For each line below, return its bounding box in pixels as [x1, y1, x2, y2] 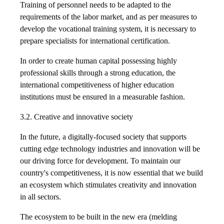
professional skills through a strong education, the [20, 68, 175, 77]
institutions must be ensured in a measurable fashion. [20, 92, 185, 101]
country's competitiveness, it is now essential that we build [20, 168, 203, 177]
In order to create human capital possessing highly [20, 56, 177, 65]
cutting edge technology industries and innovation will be [20, 144, 200, 153]
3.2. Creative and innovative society [20, 112, 133, 121]
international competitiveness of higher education [20, 80, 174, 89]
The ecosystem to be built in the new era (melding [20, 212, 177, 221]
